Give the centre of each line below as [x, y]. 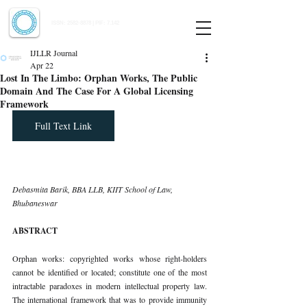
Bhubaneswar [35, 203]
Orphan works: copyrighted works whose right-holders [110, 258]
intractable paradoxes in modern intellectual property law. [110, 286]
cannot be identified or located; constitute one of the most [110, 272]
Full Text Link [63, 126]
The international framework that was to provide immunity [110, 299]
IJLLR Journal [54, 53]
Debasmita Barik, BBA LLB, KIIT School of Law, [94, 189]
